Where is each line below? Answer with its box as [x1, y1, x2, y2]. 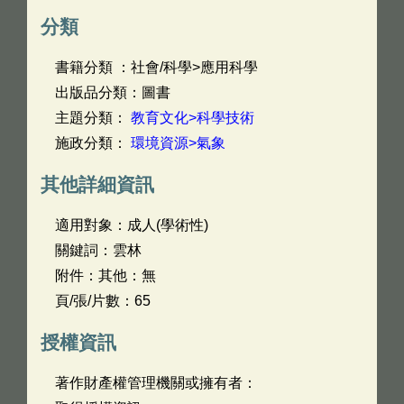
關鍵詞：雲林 [55, 243, 142, 258]
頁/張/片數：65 [55, 293, 151, 308]
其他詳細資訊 [41, 174, 154, 195]
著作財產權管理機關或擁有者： [55, 375, 257, 390]
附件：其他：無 [55, 268, 156, 283]
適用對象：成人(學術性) [55, 217, 208, 233]
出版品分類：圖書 [55, 85, 170, 100]
